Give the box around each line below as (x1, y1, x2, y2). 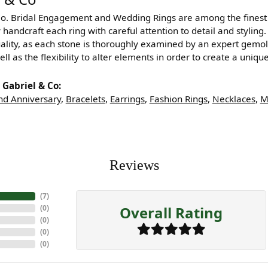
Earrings (109, 93, 145, 105)
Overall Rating (120, 202, 223, 223)
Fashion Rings (149, 93, 208, 105)
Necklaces (212, 93, 255, 105)
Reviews (109, 157, 159, 173)
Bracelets (65, 93, 105, 105)
